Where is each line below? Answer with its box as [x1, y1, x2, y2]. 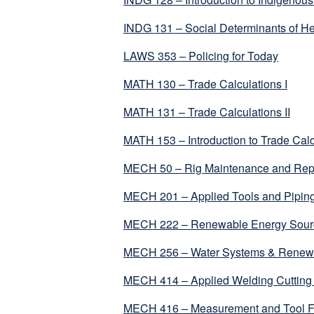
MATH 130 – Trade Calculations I [123, 76, 287, 93]
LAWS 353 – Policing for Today [123, 48, 278, 64]
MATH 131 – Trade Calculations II [123, 104, 290, 121]
